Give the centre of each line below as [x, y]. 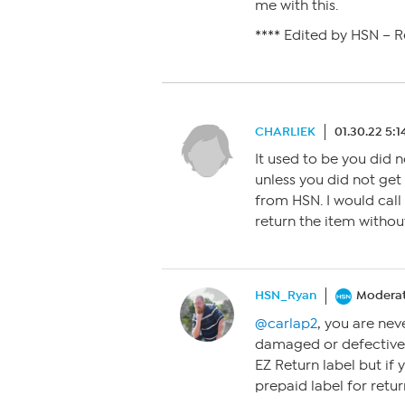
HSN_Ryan [286, 295]
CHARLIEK [285, 132]
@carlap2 [286, 324]
